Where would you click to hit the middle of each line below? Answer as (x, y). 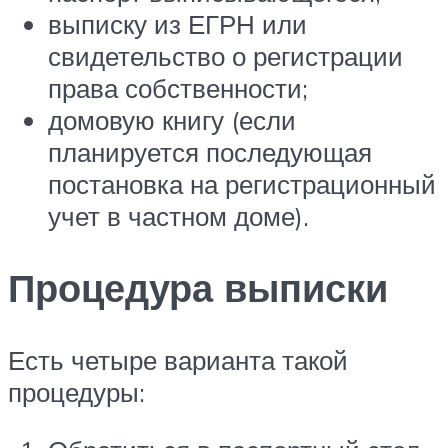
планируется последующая (210, 151)
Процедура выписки (198, 288)
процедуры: (76, 392)
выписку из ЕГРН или (177, 23)
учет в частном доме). (178, 215)
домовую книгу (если (172, 119)
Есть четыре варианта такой (178, 360)
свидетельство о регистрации (225, 55)
